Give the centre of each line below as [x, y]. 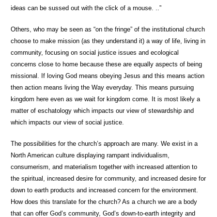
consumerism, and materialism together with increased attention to [104, 167]
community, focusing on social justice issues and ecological [95, 53]
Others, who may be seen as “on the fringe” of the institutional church [108, 29]
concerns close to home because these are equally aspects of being [107, 64]
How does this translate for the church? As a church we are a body [104, 202]
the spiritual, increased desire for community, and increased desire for [108, 178]
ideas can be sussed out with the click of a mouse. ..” [86, 8]
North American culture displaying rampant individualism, [90, 155]
